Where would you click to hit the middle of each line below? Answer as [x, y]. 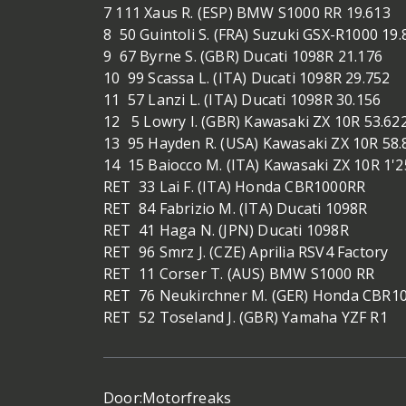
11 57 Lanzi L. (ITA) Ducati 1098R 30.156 [242, 99]
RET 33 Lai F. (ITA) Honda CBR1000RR [237, 186]
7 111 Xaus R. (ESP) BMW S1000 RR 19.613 [247, 12]
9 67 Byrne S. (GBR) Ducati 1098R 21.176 [243, 56]
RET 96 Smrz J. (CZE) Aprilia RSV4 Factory [248, 251]
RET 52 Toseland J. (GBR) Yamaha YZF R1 [246, 317]
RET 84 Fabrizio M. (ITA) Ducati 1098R [237, 208]
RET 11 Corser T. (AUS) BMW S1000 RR [241, 273]
